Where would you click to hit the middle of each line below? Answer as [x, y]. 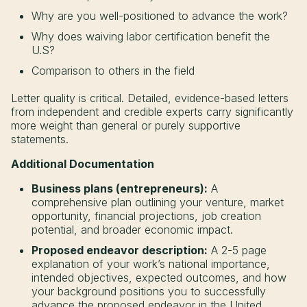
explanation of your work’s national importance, [151, 264]
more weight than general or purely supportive [126, 126]
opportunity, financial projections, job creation [146, 216]
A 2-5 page [237, 250]
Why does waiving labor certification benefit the [151, 37]
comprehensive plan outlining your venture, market [158, 202]
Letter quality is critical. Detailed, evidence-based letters [150, 98]
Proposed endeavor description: [120, 250]
